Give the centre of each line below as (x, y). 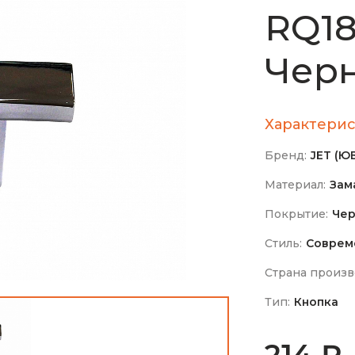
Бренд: (286, 155)
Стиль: (283, 243)
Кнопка (316, 302)
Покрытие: (296, 214)
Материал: (295, 184)
